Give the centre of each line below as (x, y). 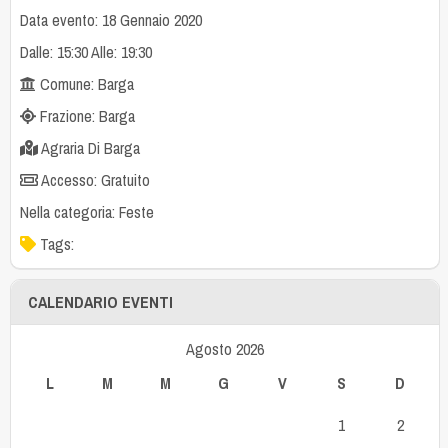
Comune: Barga (84, 83)
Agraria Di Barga (88, 147)
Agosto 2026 (225, 349)
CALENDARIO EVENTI (101, 301)
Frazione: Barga (85, 115)
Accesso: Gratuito (93, 179)
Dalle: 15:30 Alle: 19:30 (85, 51)
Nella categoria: (69, 211)
